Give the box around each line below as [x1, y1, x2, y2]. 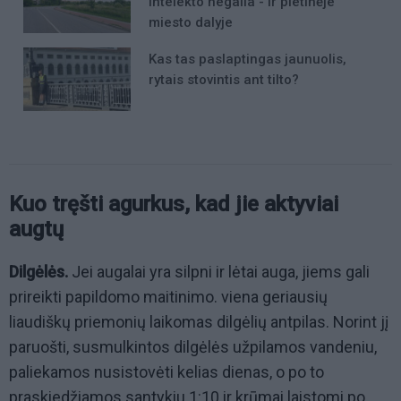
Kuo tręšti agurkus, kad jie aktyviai [9, 192, 338, 218]
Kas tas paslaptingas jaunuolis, [149, 50, 346, 67]
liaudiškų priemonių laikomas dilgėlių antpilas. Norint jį [9, 312, 388, 332]
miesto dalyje [149, 13, 233, 30]
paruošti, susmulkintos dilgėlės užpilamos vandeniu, [9, 337, 377, 357]
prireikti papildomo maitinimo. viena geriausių [9, 287, 328, 307]
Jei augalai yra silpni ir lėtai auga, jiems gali [68, 262, 370, 282]
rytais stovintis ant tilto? [149, 71, 299, 88]
